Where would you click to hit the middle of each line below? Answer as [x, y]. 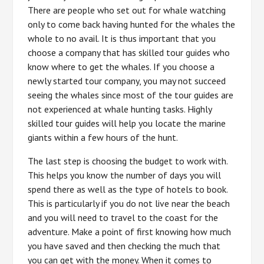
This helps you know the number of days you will [125, 175]
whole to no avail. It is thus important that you [122, 38]
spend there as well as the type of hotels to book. [128, 189]
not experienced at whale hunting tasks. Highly [120, 109]
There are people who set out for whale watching [127, 10]
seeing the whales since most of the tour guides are [131, 95]
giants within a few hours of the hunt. [103, 137]
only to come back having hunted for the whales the [132, 24]
